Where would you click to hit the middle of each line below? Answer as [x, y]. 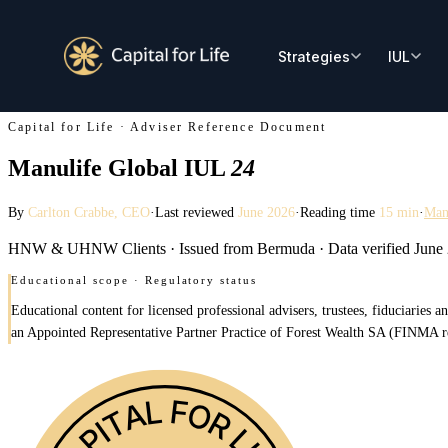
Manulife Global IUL [119, 167]
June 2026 [266, 212]
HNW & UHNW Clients [89, 248]
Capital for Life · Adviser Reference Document [167, 127]
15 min [399, 212]
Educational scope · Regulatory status [134, 279]
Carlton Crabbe [71, 212]
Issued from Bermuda [245, 248]
